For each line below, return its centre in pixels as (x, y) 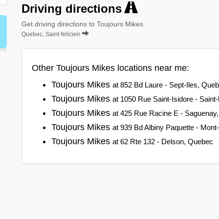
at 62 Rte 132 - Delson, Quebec (163, 141)
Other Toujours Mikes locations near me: (110, 68)
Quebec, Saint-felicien (51, 34)
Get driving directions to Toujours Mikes (82, 24)
